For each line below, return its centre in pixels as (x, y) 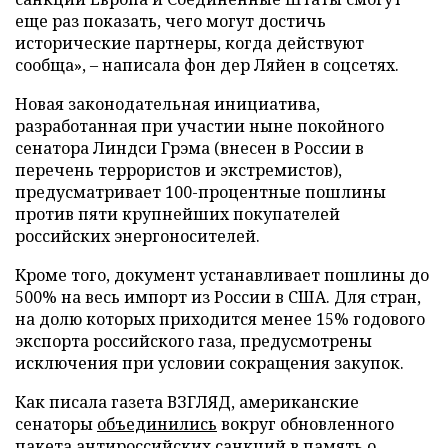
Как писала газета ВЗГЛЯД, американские (187, 401)
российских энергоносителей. (137, 235)
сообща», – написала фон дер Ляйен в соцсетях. (207, 64)
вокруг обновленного (305, 423)
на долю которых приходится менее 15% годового (220, 318)
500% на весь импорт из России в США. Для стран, (218, 296)
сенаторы (56, 423)
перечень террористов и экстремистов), (178, 169)
